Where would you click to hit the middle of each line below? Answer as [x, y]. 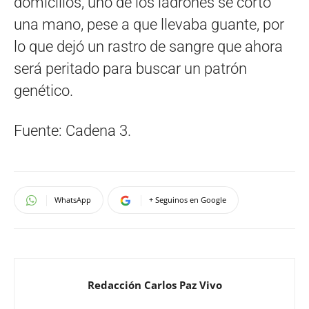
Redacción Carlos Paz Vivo [154, 285]
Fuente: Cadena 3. [72, 131]
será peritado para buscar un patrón [130, 69]
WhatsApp [73, 200]
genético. [43, 91]
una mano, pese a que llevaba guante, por [149, 25]
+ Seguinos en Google [188, 200]
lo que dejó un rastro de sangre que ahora [148, 47]
